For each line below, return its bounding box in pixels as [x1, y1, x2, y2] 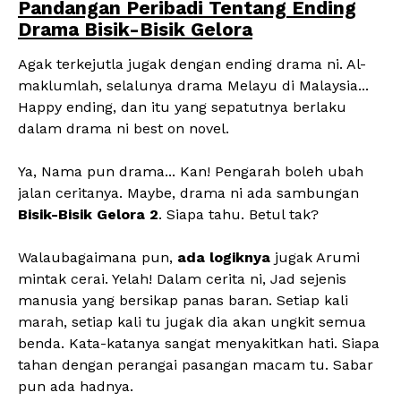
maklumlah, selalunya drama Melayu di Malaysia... [18, 77, 369, 94]
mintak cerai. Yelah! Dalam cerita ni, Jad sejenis [18, 270, 346, 287]
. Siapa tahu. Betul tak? [158, 206, 319, 223]
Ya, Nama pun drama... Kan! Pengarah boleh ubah [18, 163, 363, 180]
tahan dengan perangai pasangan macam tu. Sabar [18, 356, 373, 373]
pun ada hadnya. [18, 378, 138, 395]
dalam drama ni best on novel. [18, 120, 229, 137]
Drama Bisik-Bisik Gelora [18, 18, 252, 40]
